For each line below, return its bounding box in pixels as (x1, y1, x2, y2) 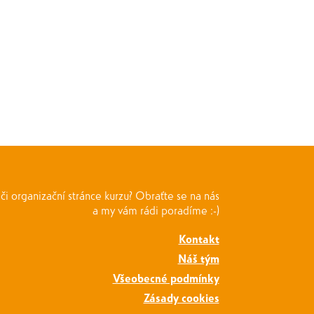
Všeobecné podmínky (112, 271, 219, 285)
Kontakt (178, 231, 219, 246)
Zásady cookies (143, 290, 219, 305)
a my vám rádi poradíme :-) (92, 203, 219, 217)
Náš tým (177, 251, 219, 266)
